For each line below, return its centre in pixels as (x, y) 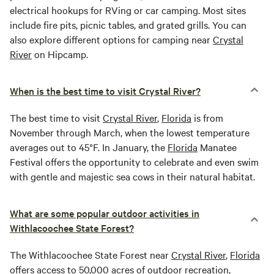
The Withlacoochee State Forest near (91, 255)
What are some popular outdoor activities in (105, 213)
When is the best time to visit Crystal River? (105, 91)
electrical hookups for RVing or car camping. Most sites (128, 10)
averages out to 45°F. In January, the (89, 147)
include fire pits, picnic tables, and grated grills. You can (128, 25)
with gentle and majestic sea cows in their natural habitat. (132, 176)
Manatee (217, 147)
